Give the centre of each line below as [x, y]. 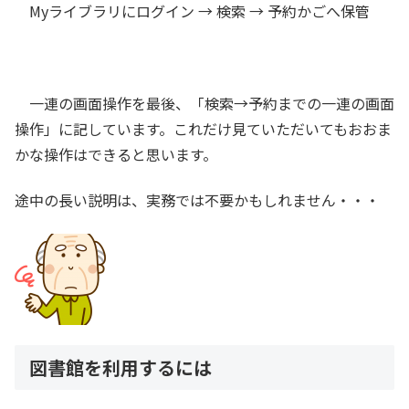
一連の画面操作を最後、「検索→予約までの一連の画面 [204, 103]
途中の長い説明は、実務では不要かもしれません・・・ [197, 200]
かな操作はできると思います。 [116, 154]
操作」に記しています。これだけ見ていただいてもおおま [203, 128]
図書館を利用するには [121, 367]
